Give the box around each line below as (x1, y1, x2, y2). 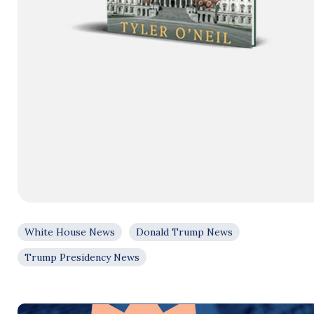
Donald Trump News (136, 226, 233, 238)
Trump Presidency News (25, 251, 139, 264)
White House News (25, 226, 115, 238)
